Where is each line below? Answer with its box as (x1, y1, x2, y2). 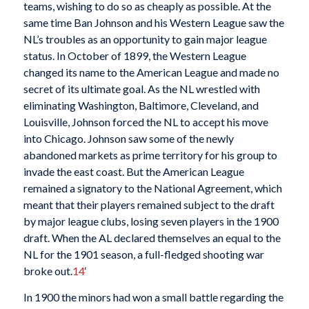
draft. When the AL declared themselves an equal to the (23, 231, 281, 245)
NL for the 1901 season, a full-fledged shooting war (23, 248, 264, 261)
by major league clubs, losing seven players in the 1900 (23, 215, 279, 228)
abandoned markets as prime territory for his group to (23, 148, 277, 162)
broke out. (23, 264, 72, 278)
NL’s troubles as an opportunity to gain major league (23, 32, 267, 46)
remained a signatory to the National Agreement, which (23, 181, 282, 195)
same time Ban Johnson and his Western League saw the (23, 16, 284, 30)
